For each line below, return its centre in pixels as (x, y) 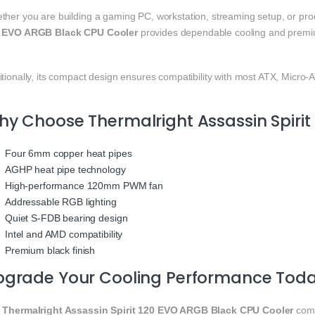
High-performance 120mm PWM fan (84, 186)
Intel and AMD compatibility (64, 234)
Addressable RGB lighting (61, 202)
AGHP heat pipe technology (65, 170)
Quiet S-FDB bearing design (66, 218)
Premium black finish (50, 251)
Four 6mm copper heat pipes (69, 154)
